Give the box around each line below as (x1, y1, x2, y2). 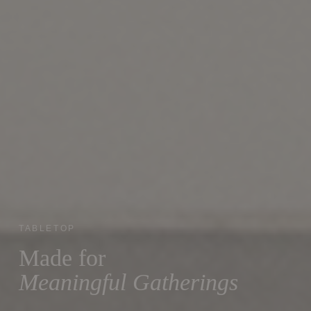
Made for (18, 244, 106, 271)
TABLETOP (18, 223, 76, 233)
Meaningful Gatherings (18, 269, 238, 295)
